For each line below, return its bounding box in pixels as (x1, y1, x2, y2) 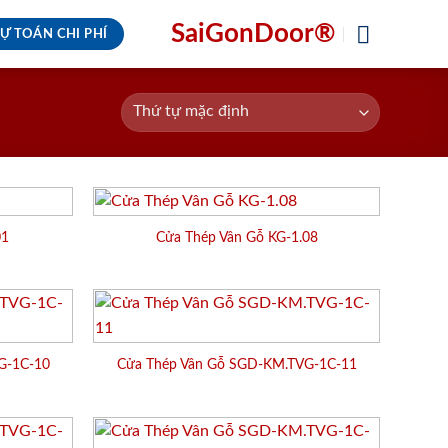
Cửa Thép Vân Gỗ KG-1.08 (155, 229, 318, 245)
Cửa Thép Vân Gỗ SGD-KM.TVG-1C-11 (116, 357, 357, 373)
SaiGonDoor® (170, 20, 335, 47)
